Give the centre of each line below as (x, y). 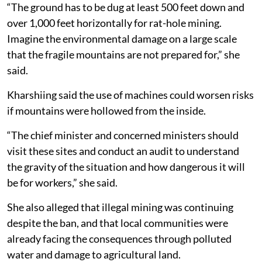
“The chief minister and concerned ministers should (123, 135)
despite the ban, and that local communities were (118, 223)
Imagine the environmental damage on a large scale (122, 38)
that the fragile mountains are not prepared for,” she (123, 54)
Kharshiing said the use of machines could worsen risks (130, 94)
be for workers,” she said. (62, 182)
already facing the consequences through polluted (119, 238)
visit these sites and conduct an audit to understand (123, 151)
